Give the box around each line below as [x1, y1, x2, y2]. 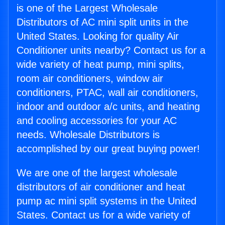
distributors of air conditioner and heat [17, 181, 185, 193]
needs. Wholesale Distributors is [17, 129, 160, 141]
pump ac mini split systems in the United [17, 195, 196, 207]
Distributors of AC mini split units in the [17, 17, 188, 28]
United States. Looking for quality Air [17, 31, 179, 42]
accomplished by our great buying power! [17, 143, 200, 155]
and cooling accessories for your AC [17, 115, 177, 127]
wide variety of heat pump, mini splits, [17, 59, 184, 70]
